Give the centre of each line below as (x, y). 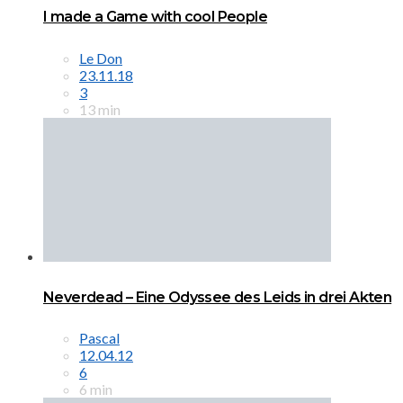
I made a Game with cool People (155, 17)
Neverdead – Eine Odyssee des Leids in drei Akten (218, 297)
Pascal (99, 338)
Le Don (101, 58)
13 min (100, 109)
